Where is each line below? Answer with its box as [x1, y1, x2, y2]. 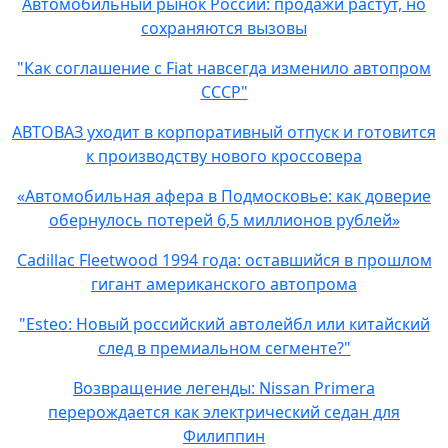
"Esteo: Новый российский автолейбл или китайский [18, 313, 430, 335]
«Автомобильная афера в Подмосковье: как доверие [17, 185, 431, 207]
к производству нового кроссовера [86, 145, 362, 167]
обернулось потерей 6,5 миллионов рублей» [48, 209, 400, 231]
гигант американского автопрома [91, 273, 357, 295]
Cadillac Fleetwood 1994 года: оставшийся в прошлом [16, 249, 432, 271]
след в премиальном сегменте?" [97, 337, 351, 359]
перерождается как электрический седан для [48, 401, 400, 423]
